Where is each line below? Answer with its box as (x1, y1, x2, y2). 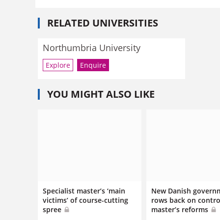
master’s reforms (151, 204, 211, 214)
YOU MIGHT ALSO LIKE (47, 87, 155, 101)
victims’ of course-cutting (43, 195, 128, 205)
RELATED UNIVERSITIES (47, 16, 158, 29)
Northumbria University (43, 42, 140, 54)
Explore (46, 60, 70, 70)
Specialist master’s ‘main (43, 186, 125, 195)
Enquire (80, 60, 106, 70)
